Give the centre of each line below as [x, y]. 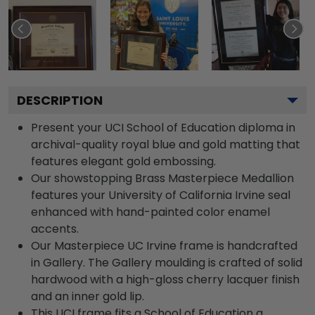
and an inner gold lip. [88, 296]
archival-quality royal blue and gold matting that [166, 144]
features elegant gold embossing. [123, 161]
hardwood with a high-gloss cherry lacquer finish [165, 279]
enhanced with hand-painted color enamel [150, 212]
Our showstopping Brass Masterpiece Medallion [162, 178]
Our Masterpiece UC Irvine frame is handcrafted [164, 246]
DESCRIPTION [60, 100]
